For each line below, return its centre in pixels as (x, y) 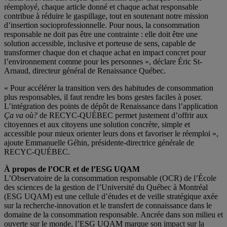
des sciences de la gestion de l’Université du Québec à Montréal (106, 187)
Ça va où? (21, 116)
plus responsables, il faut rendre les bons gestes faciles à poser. (103, 97)
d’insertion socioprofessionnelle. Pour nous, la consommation (102, 25)
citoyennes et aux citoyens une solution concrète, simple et (97, 125)
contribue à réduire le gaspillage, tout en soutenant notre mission (106, 16)
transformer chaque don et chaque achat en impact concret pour (105, 53)
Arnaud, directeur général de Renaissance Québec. (85, 71)
